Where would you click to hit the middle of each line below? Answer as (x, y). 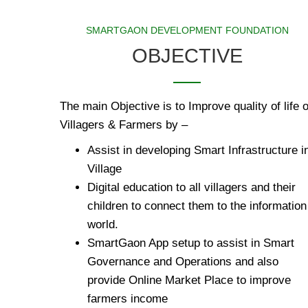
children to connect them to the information (197, 206)
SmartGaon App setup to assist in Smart (191, 243)
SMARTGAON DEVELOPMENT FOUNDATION (187, 30)
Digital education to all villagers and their (191, 187)
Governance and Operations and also (183, 262)
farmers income (128, 299)
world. (103, 224)
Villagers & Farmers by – (124, 125)
